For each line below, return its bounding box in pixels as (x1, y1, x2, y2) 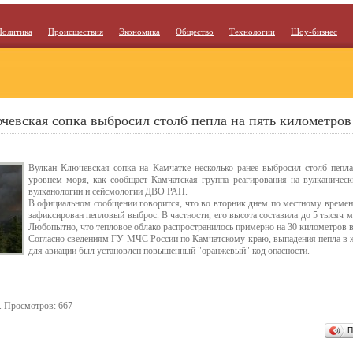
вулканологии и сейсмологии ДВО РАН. (28, 186, 188, 197)
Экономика (119, 27, 160, 36)
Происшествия (48, 27, 103, 36)
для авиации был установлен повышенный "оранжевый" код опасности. (28, 245, 310, 256)
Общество (176, 27, 214, 36)
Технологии (229, 27, 275, 36)
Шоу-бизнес (291, 27, 337, 36)
